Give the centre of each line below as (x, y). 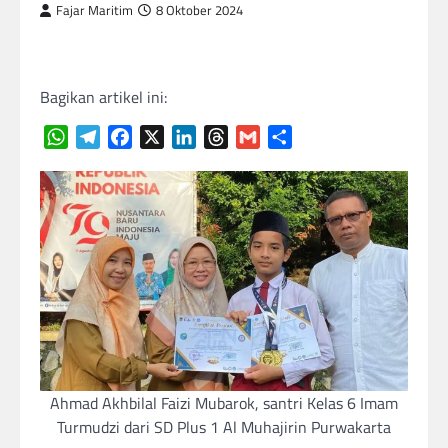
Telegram (131, 137)
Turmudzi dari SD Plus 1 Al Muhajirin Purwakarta (224, 427)
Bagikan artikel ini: (103, 97)
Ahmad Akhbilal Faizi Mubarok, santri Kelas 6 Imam (224, 403)
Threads (255, 137)
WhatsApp (103, 137)
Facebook (163, 137)
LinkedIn (225, 137)
